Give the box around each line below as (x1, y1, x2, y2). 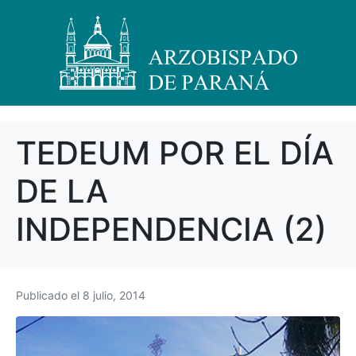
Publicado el (16, 288, 83, 302)
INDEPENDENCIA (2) (16, 210, 327, 249)
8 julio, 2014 (83, 288, 145, 302)
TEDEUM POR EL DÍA (16, 133, 334, 172)
